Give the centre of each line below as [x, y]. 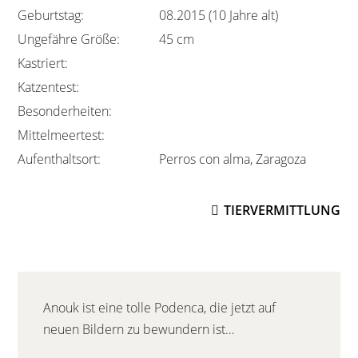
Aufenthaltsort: [60, 159]
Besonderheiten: [65, 111]
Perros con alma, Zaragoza [233, 159]
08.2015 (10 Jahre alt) [219, 15]
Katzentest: [49, 87]
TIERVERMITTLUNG [282, 210]
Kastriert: [43, 63]
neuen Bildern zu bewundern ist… [139, 329]
